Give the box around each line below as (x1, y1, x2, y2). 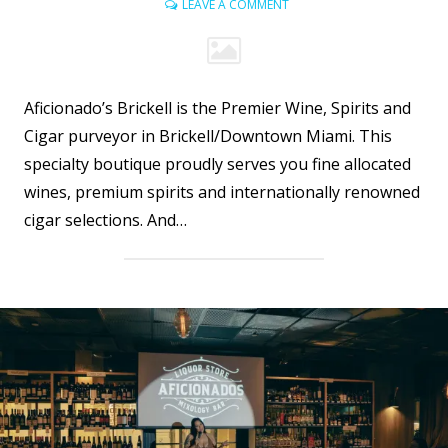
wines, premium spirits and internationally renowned (24, 181, 420, 204)
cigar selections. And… (24, 209, 187, 232)
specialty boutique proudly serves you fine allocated (24, 153, 411, 176)
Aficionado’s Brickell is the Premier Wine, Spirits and (24, 97, 411, 120)
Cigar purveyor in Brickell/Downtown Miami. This (24, 125, 392, 148)
